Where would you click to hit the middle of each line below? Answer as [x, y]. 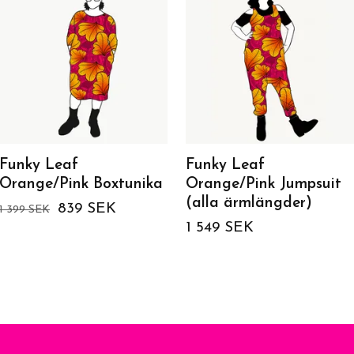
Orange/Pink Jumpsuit [264, 184]
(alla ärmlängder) [249, 203]
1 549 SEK [220, 228]
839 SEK [87, 209]
